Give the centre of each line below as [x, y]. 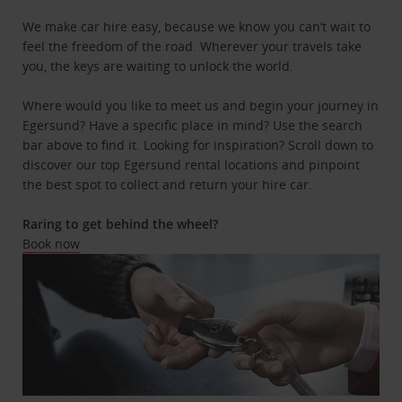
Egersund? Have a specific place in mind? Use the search [193, 125]
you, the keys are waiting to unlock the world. [158, 66]
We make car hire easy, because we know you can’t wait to [197, 26]
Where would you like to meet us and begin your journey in [201, 105]
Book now [52, 243]
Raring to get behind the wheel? [121, 223]
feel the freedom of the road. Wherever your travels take [192, 46]
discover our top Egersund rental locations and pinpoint [192, 164]
